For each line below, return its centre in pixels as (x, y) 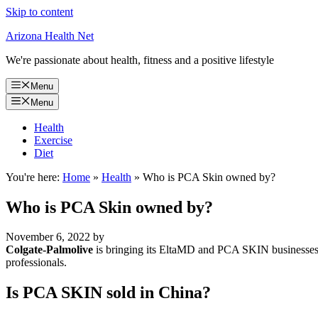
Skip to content (39, 12)
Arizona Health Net (50, 36)
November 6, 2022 (48, 237)
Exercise (53, 140)
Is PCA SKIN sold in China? (108, 293)
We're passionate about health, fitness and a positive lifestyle (140, 60)
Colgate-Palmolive (49, 250)
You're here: (33, 177)
